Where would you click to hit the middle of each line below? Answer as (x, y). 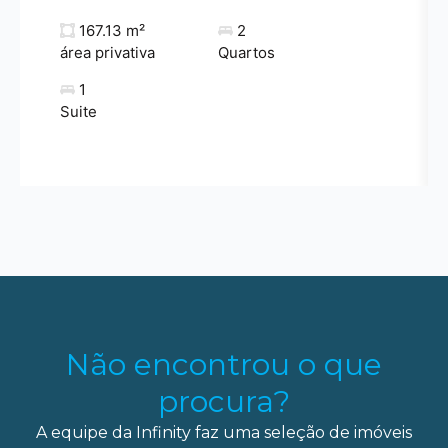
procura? (224, 402)
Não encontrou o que (224, 365)
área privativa (107, 53)
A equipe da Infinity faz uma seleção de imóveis (224, 433)
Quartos (246, 53)
